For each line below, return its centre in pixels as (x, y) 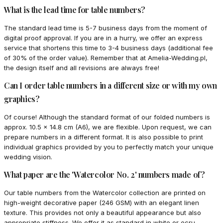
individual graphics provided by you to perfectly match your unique (109, 147)
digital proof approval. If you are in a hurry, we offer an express (103, 38)
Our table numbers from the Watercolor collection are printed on (105, 193)
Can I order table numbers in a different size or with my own (111, 86)
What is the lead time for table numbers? (75, 10)
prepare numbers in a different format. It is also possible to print (104, 137)
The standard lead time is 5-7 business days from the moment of (106, 28)
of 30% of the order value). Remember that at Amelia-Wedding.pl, (106, 58)
